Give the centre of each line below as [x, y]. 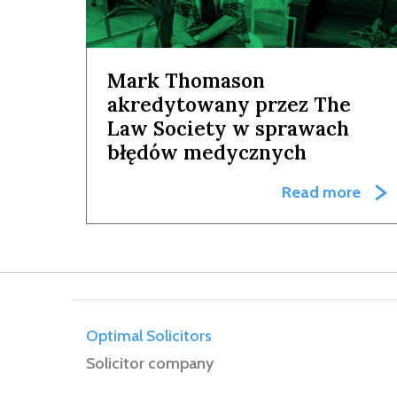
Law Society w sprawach [228, 128]
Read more [321, 193]
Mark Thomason [186, 80]
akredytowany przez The [229, 104]
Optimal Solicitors [149, 336]
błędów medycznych [206, 152]
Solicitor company [150, 364]
